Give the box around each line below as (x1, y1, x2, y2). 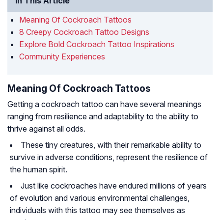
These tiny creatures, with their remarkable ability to (21, 140, 201, 150)
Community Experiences (19, 52, 105, 62)
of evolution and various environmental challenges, (10, 193, 190, 203)
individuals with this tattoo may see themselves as (10, 205, 185, 216)
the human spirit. (10, 165, 67, 175)
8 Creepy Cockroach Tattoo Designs (19, 27, 149, 37)
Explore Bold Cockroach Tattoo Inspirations (19, 39, 174, 50)
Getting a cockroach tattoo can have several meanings (7, 99, 201, 110)
